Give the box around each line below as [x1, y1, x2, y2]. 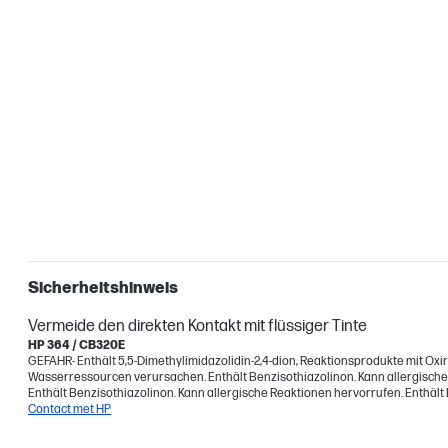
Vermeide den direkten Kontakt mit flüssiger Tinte [28, 316, 367, 336]
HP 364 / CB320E [28, 337, 125, 353]
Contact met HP [28, 401, 111, 417]
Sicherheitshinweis [28, 278, 178, 298]
